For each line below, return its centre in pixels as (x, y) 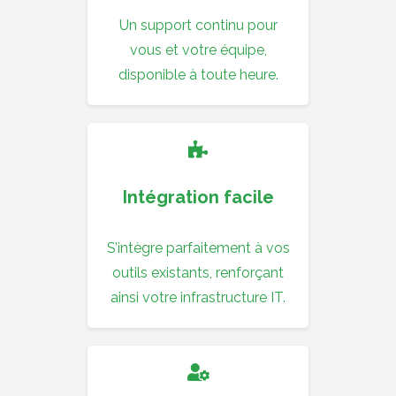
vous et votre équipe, (198, 50)
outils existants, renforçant (198, 273)
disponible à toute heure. (198, 75)
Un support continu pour (198, 26)
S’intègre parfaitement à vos (198, 248)
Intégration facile (198, 198)
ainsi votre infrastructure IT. (198, 298)
